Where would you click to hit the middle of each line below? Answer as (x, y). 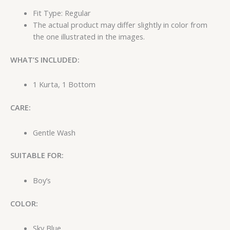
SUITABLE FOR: (37, 155)
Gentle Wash (54, 132)
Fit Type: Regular (62, 13)
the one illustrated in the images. (89, 36)
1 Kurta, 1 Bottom (64, 84)
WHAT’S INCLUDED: (45, 59)
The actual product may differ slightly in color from (120, 24)
